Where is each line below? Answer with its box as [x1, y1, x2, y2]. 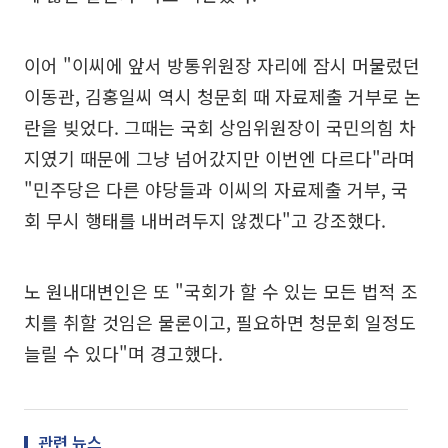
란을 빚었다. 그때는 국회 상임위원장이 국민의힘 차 [24, 114, 416, 140]
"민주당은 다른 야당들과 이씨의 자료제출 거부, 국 [24, 176, 408, 202]
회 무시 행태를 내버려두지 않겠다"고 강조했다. [24, 207, 386, 233]
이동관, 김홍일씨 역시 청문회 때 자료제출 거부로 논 [24, 83, 421, 109]
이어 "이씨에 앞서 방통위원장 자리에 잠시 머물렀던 [24, 52, 420, 78]
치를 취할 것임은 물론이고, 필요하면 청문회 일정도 [24, 309, 416, 335]
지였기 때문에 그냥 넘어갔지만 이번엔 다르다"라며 [24, 145, 415, 171]
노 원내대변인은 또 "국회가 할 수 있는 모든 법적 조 [24, 278, 418, 304]
